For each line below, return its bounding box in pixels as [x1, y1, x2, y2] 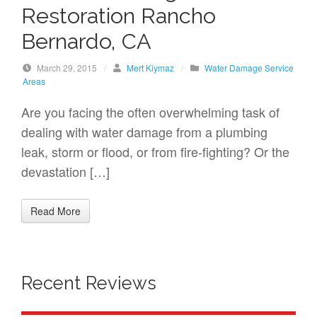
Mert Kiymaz [126, 61, 174, 74]
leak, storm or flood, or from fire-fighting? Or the [21, 142, 289, 161]
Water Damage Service [204, 61, 294, 74]
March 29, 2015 [35, 61, 97, 74]
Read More [30, 203, 81, 218]
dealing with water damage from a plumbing [21, 122, 267, 141]
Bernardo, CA [21, 28, 151, 54]
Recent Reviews [21, 272, 156, 294]
